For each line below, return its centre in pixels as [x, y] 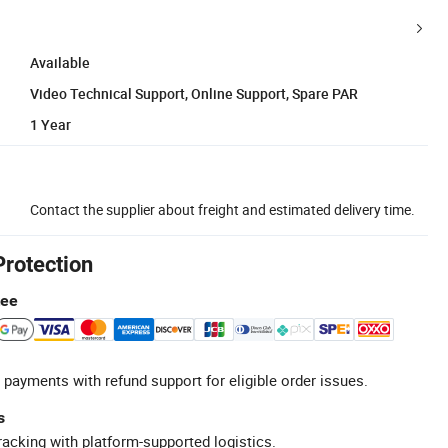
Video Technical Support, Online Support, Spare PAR [194, 93]
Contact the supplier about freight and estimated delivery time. [222, 209]
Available [60, 62]
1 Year [50, 124]
